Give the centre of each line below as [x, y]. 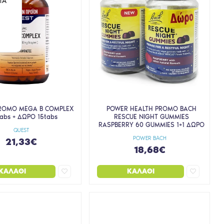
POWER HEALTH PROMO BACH [152, 108]
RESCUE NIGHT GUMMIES [152, 116]
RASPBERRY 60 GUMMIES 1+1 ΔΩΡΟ [152, 124]
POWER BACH [149, 138]
